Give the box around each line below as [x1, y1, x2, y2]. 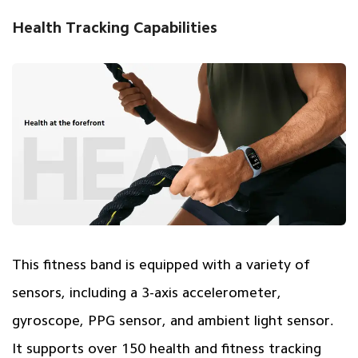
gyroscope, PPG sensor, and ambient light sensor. [11, 313, 334, 328]
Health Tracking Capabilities [11, 19, 217, 36]
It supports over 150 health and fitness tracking [11, 341, 321, 356]
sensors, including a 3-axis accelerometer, [11, 285, 281, 300]
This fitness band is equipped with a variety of [11, 257, 310, 272]
